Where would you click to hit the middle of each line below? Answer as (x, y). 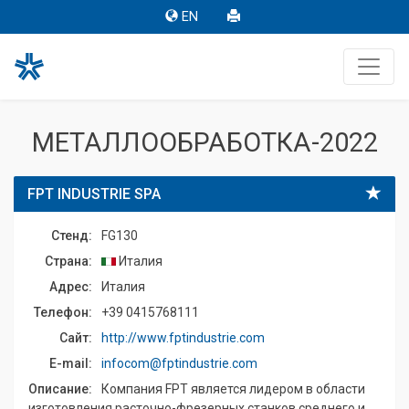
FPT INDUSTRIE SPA (94, 194)
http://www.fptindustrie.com (183, 338)
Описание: (60, 389)
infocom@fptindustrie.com (179, 363)
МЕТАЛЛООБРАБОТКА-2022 (204, 142)
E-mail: (71, 363)
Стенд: (72, 236)
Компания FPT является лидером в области (233, 389)
